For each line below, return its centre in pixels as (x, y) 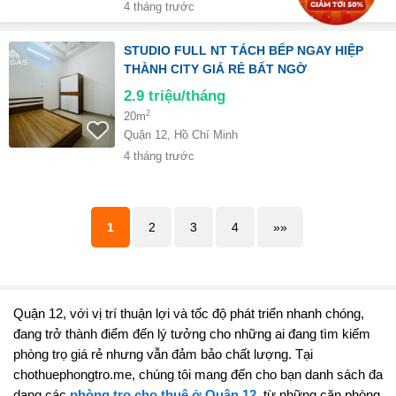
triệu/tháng (187, 96)
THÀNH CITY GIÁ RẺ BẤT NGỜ (215, 69)
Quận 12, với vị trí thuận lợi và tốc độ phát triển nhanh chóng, (189, 313)
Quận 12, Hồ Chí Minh (181, 135)
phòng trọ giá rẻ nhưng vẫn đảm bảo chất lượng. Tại (163, 354)
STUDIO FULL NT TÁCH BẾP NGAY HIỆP (244, 50)
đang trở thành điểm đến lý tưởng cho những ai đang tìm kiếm (192, 334)
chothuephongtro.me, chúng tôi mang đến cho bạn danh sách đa (198, 374)
